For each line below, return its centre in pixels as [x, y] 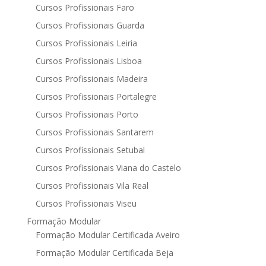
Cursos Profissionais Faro [85, 7]
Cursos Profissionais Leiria [86, 43]
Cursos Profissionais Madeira [91, 78]
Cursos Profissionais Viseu [86, 203]
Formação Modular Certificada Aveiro [107, 235]
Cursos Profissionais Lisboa [88, 61]
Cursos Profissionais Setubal [90, 150]
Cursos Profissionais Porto [87, 114]
